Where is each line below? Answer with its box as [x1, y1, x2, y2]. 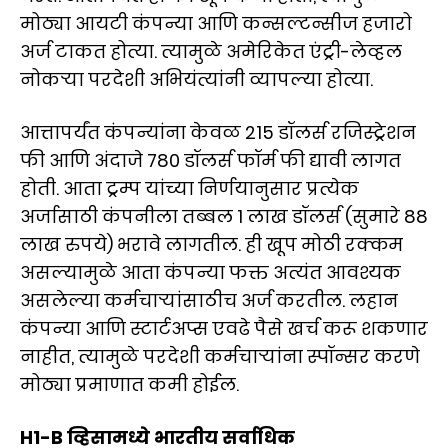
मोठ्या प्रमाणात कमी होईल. [20, 371, 239, 397]
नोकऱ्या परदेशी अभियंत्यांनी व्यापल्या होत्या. [20, 66, 373, 92]
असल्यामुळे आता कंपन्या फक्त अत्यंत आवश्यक [20, 259, 401, 285]
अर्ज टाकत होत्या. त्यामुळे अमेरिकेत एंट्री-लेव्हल [20, 38, 402, 64]
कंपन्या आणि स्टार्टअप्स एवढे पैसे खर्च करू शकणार [20, 315, 428, 341]
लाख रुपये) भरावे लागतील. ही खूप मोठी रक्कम [20, 231, 403, 257]
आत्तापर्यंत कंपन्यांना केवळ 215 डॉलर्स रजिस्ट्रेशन [20, 119, 416, 145]
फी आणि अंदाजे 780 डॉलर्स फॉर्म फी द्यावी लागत [20, 147, 401, 173]
